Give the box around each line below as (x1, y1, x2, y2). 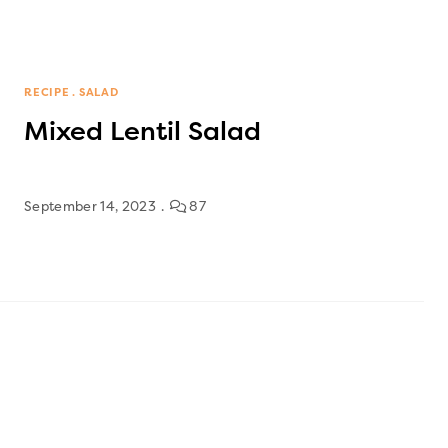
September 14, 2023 (24, 198, 156, 214)
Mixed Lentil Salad (24, 115, 261, 147)
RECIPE (24, 85, 70, 99)
